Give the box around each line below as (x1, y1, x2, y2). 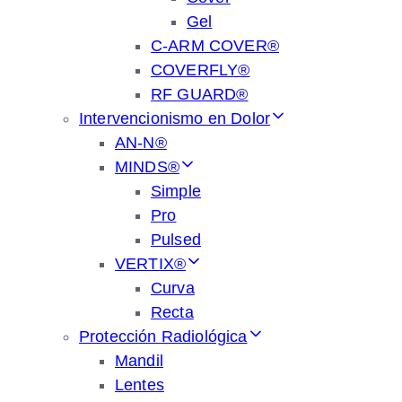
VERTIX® (115, 255, 187, 273)
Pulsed (151, 231, 201, 249)
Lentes (115, 376, 164, 394)
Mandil (115, 352, 163, 370)
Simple (151, 182, 201, 200)
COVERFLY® (151, 61, 250, 79)
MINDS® (115, 158, 179, 176)
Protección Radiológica (79, 328, 248, 345)
